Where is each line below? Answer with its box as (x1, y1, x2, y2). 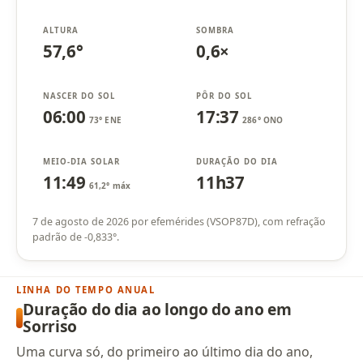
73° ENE (88, 113, 122, 126)
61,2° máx (88, 179, 131, 191)
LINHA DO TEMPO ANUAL (16, 283, 156, 296)
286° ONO (241, 113, 284, 126)
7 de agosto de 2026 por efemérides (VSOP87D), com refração (32, 214, 327, 228)
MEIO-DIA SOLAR (43, 156, 120, 168)
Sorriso (23, 315, 78, 338)
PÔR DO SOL (196, 91, 252, 102)
